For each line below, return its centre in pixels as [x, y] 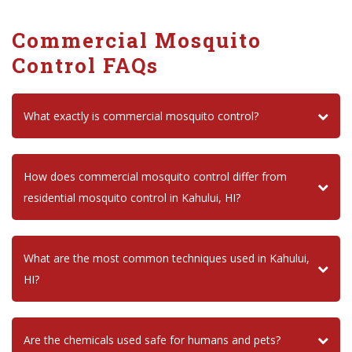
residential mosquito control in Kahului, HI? [132, 198]
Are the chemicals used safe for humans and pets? [152, 340]
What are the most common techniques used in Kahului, [167, 258]
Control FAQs [85, 66]
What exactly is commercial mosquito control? [141, 116]
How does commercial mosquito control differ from [155, 177]
